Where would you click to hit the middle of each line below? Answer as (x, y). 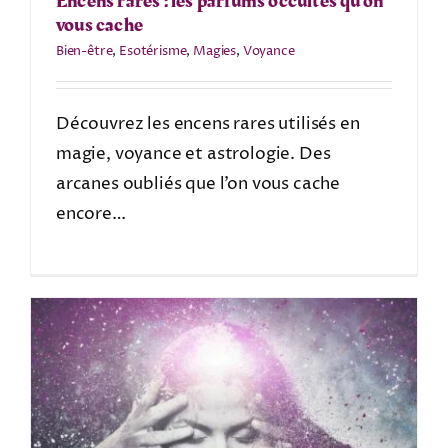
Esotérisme (153, 50)
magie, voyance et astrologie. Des (193, 153)
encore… (90, 213)
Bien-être (84, 50)
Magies (215, 50)
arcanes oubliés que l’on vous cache (198, 183)
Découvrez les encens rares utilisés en (207, 123)
